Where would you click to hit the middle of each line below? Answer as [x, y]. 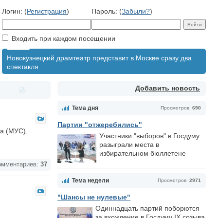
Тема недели [91, 181]
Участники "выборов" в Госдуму [149, 136]
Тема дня [85, 108]
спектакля [23, 67]
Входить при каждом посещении [63, 38]
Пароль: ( [107, 11]
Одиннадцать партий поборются [147, 208]
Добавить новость [168, 88]
